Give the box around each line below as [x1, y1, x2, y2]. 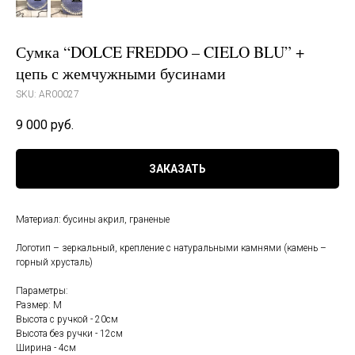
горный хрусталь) [16, 257, 93, 269]
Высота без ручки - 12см [16, 328, 123, 340]
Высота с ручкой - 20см [16, 314, 118, 326]
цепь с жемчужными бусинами [16, 62, 226, 84]
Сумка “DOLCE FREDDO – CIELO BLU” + [16, 40, 304, 63]
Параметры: [16, 285, 68, 297]
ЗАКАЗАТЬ [149, 162, 206, 176]
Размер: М [16, 300, 62, 311]
